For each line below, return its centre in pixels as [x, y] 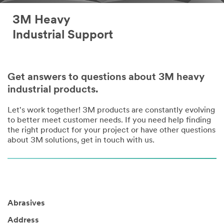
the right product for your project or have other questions [111, 130]
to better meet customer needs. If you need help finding [109, 120]
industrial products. [53, 90]
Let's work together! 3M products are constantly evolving [111, 110]
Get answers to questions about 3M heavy [106, 77]
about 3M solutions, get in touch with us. [81, 140]
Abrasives [26, 204]
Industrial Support [63, 35]
